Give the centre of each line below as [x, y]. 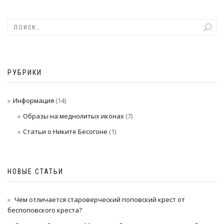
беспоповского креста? [45, 210]
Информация [33, 101]
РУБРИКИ [25, 73]
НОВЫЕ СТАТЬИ [35, 172]
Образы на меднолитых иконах [73, 116]
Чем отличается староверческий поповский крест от [100, 200]
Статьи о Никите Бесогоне [65, 132]
